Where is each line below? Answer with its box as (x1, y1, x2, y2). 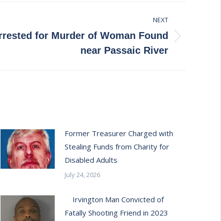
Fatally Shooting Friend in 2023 (65, 208, 168, 218)
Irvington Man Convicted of (65, 194, 164, 204)
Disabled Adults (65, 155, 117, 165)
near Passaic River (80, 45, 168, 56)
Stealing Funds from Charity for (65, 142, 169, 151)
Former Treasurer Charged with (65, 128, 173, 138)
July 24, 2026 (65, 170, 100, 179)
